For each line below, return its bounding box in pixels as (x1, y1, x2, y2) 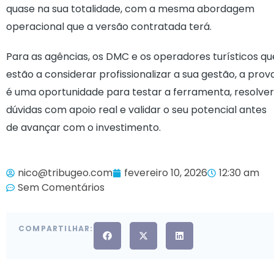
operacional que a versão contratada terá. (6, 20, 212, 34)
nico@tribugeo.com (18, 166, 113, 180)
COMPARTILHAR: (18, 223, 94, 234)
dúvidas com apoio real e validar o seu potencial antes (6, 103, 267, 117)
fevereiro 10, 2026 (124, 166, 207, 180)
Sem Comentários (18, 180, 105, 194)
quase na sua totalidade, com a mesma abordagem (6, 2, 254, 16)
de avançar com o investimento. (6, 120, 161, 135)
